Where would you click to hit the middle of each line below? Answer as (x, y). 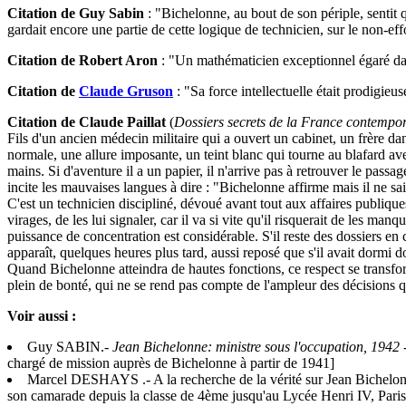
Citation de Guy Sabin (76, 14)
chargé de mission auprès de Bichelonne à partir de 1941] (171, 363)
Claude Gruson (126, 92)
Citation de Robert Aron (82, 61)
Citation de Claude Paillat (87, 122)
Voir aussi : (42, 316)
